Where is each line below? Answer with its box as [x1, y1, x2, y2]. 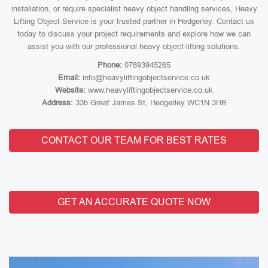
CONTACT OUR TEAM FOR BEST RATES [41, 135, 227, 145]
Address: [41, 98, 73, 107]
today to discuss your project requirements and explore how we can [17, 29, 251, 38]
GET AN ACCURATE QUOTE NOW [57, 197, 211, 207]
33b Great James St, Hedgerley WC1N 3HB [72, 98, 227, 107]
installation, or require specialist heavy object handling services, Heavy [11, 4, 257, 13]
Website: [55, 86, 86, 95]
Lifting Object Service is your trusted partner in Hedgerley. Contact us [14, 17, 254, 26]
